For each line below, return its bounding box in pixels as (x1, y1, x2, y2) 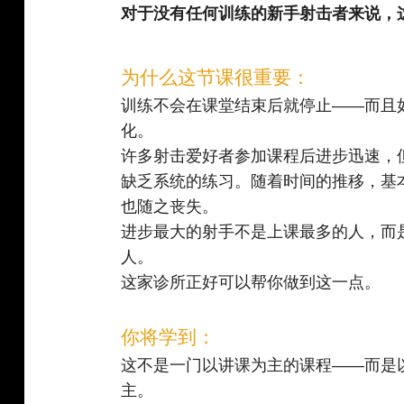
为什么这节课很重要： (121, 66, 311, 89)
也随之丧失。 (121, 197, 219, 216)
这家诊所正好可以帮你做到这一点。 (121, 273, 381, 292)
